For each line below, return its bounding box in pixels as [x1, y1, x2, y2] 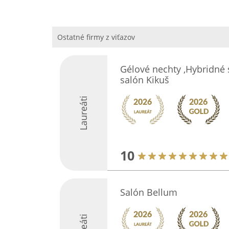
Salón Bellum [120, 186, 177, 198]
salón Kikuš [120, 74, 169, 86]
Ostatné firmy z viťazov [57, 32, 135, 42]
